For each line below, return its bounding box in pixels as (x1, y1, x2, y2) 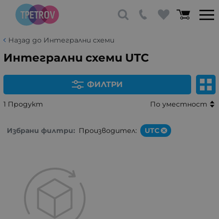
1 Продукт (3, 99, 43, 109)
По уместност (150, 100, 207, 109)
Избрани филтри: (7, 126, 75, 135)
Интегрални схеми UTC (3, 51, 149, 65)
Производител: (79, 126, 137, 135)
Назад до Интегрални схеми (8, 36, 114, 44)
